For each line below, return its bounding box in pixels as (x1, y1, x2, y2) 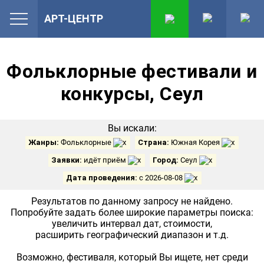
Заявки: (51, 156, 84, 164)
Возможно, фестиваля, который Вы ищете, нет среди (16, 252, 248, 263)
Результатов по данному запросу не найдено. (31, 196, 233, 207)
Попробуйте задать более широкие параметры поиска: (11, 207, 253, 218)
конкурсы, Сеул (60, 82, 204, 105)
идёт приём (83, 156, 128, 164)
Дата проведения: (65, 173, 137, 182)
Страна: (138, 138, 169, 147)
